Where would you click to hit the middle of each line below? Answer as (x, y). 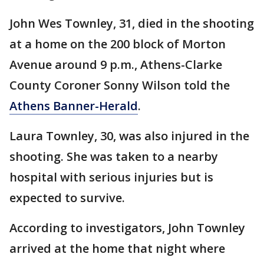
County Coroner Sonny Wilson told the (120, 85)
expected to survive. (67, 198)
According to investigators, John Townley (127, 228)
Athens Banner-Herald (74, 106)
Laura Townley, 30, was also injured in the (129, 136)
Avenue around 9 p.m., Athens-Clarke (116, 65)
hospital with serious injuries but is (111, 177)
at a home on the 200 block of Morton (118, 44)
